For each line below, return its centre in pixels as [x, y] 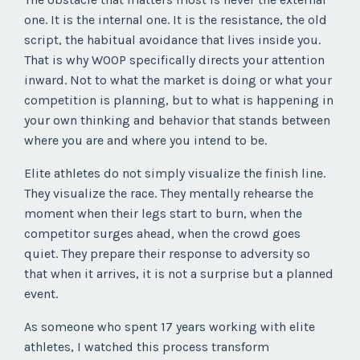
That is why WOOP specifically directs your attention [174, 60]
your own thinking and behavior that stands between [177, 121]
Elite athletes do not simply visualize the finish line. [175, 174]
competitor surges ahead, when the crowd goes [162, 234]
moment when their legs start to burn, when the [163, 214]
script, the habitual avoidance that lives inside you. [172, 40]
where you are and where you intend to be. [145, 141]
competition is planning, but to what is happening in [179, 100]
